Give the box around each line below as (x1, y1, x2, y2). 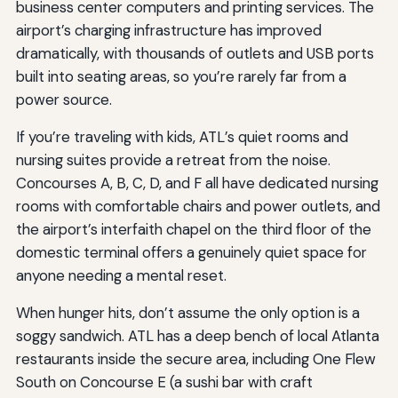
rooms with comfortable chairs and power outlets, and (15, 195, 380, 216)
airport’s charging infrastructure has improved (15, 20, 322, 40)
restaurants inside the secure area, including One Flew (15, 348, 376, 369)
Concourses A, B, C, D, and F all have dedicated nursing (15, 172, 378, 193)
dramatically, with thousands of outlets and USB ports (15, 43, 374, 63)
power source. (15, 89, 112, 109)
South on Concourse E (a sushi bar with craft (15, 371, 313, 392)
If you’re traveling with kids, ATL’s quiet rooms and (15, 126, 348, 147)
